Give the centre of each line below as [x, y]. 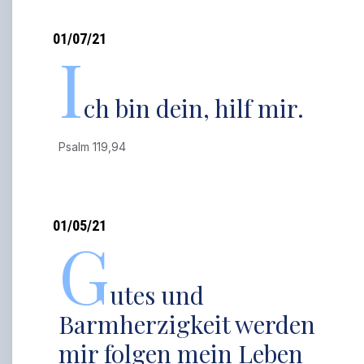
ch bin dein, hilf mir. [194, 108]
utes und [157, 295]
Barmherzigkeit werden [187, 324]
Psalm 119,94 [96, 147]
